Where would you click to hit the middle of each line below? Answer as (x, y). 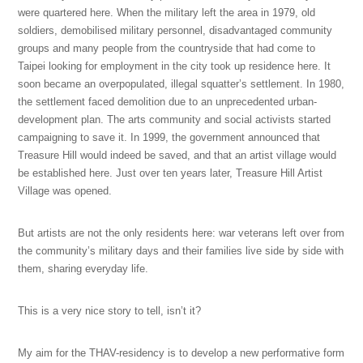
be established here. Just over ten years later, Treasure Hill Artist (171, 173)
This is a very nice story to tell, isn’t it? (110, 310)
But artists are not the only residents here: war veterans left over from (181, 233)
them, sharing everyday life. (83, 268)
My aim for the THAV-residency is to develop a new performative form (181, 352)
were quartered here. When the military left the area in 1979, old (167, 12)
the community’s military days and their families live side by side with (181, 250)
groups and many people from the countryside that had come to (167, 48)
